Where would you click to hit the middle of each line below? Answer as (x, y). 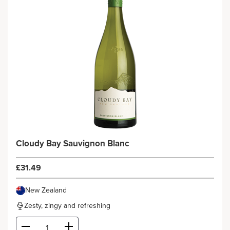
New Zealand (46, 190)
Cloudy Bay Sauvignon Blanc (72, 143)
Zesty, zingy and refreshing (67, 206)
